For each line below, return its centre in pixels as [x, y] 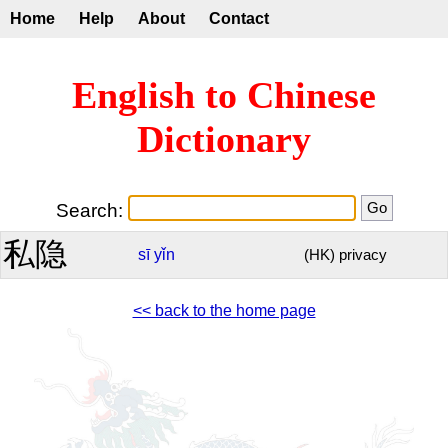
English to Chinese [224, 95]
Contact [239, 18]
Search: [91, 210]
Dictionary [224, 139]
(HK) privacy [345, 254]
